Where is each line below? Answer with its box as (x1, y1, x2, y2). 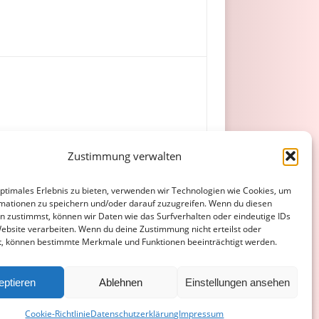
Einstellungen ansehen (184, 276, 290, 288)
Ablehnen (99, 276, 143, 288)
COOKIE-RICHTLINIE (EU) (122, 275, 211, 286)
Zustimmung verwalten (67, 149, 182, 163)
